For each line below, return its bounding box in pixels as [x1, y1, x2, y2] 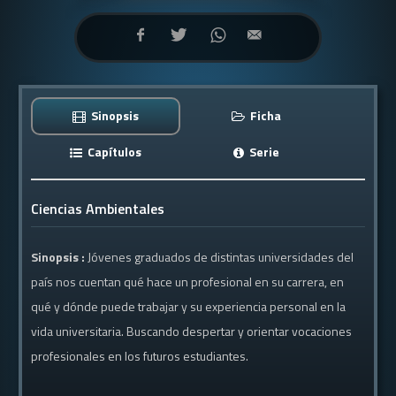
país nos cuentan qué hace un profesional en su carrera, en [31, 272, 345, 291]
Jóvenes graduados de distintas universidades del [88, 247, 354, 266]
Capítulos [85, 142, 142, 161]
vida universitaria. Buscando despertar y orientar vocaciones [31, 322, 353, 340]
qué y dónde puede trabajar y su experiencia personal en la [31, 297, 346, 316]
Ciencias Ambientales [31, 198, 165, 219]
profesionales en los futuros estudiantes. [31, 346, 249, 365]
